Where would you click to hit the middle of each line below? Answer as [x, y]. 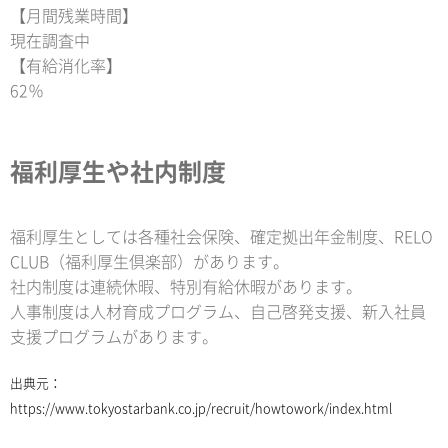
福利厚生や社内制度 [118, 172]
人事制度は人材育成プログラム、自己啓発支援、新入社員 [218, 312]
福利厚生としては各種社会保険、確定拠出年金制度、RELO [221, 237]
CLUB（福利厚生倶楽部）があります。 [149, 262]
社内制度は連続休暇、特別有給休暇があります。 [186, 287]
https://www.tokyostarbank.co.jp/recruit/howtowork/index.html [201, 409]
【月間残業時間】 [74, 16]
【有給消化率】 [66, 66]
